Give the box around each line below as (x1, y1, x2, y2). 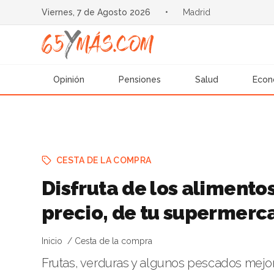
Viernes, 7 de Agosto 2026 (41, 7, 150, 17)
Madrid (182, 7, 210, 17)
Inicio (42, 236, 62, 246)
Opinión (53, 75, 85, 84)
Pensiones (119, 75, 161, 84)
